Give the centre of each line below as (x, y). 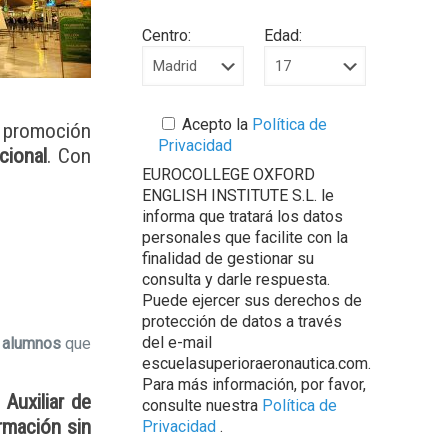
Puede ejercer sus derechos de (251, 300)
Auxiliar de (48, 402)
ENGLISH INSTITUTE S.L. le (237, 195)
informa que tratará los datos (242, 216)
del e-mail (176, 342)
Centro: (166, 35)
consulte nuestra (201, 405)
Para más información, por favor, (253, 384)
